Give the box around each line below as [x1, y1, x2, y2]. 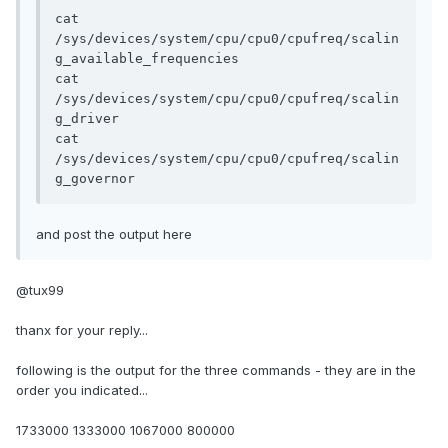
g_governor [55, 171, 135, 187]
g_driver [55, 111, 119, 127]
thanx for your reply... [16, 322, 148, 339]
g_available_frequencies [55, 51, 239, 67]
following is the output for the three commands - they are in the [16, 362, 416, 379]
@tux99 [16, 282, 64, 299]
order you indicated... [16, 382, 148, 399]
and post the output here [36, 226, 192, 243]
